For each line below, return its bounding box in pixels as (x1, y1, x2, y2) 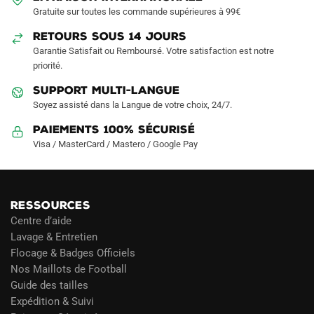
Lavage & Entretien (11, 230, 97, 243)
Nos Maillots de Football (11, 262, 127, 275)
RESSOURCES (11, 198, 90, 212)
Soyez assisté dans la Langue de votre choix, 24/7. (33, 100, 232, 111)
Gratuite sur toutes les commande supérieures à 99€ (33, 6, 240, 18)
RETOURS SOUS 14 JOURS (33, 30, 186, 43)
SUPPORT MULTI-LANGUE (33, 84, 179, 97)
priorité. (33, 60, 62, 71)
